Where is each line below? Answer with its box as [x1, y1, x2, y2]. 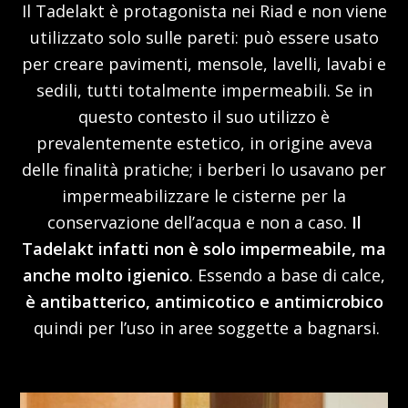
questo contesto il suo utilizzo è [78, 106, 330, 127]
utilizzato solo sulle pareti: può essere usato [29, 26, 379, 48]
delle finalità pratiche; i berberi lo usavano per [22, 158, 386, 180]
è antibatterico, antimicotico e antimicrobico [25, 291, 383, 312]
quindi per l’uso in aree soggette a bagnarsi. [28, 317, 380, 339]
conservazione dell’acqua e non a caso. [46, 211, 347, 233]
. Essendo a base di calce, [189, 264, 385, 286]
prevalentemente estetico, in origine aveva [36, 132, 372, 154]
